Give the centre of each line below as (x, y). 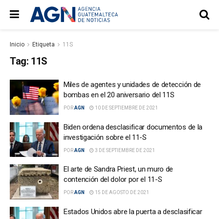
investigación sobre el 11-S (105, 137)
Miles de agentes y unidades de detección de (132, 85)
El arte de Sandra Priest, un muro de (119, 169)
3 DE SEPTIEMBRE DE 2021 (124, 150)
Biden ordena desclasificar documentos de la (133, 127)
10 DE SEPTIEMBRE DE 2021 (126, 108)
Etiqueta (44, 44)
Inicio (17, 44)
